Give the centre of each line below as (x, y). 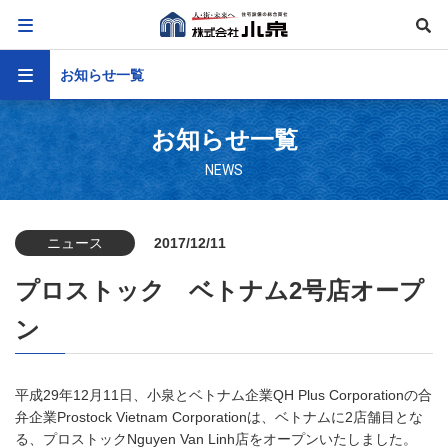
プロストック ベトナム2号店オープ (219, 290)
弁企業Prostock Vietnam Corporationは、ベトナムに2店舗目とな (219, 417)
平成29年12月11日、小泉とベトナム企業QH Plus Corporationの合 (223, 395)
